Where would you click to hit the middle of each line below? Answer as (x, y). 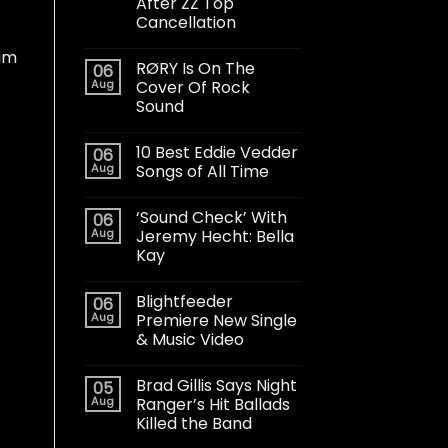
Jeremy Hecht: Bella (214, 236)
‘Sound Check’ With (211, 217)
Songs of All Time (202, 171)
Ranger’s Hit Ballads (212, 404)
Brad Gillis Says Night (216, 385)
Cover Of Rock (192, 87)
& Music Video (189, 339)
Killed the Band (193, 423)
